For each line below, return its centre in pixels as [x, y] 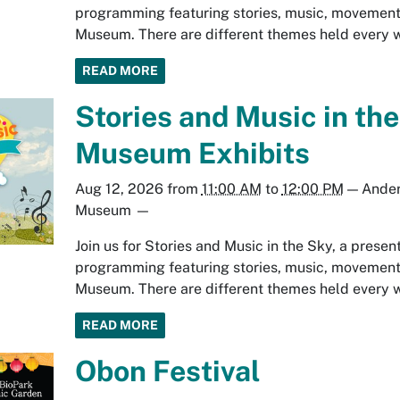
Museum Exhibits [192, 153]
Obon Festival [167, 371]
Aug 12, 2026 [119, 188]
